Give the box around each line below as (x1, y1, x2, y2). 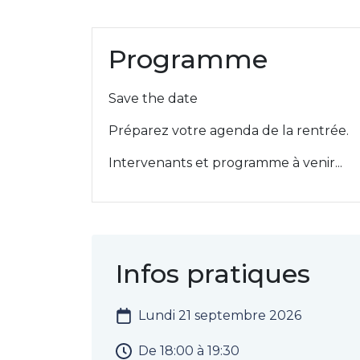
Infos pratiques (116, 258, 310, 289)
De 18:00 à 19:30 (138, 343, 239, 358)
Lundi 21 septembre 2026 (138, 308, 301, 323)
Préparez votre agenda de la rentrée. (108, 123, 352, 138)
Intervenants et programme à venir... (108, 155, 342, 170)
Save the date (108, 91, 201, 106)
